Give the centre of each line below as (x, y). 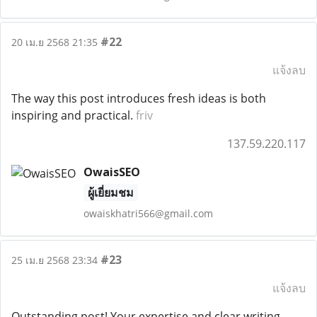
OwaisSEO (111, 172)
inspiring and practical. (74, 115)
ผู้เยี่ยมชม (110, 192)
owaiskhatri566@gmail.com (148, 213)
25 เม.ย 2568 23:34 (54, 260)
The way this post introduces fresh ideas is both (139, 98)
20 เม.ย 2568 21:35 (54, 42)
